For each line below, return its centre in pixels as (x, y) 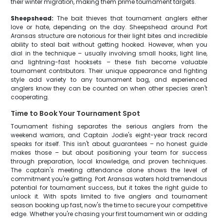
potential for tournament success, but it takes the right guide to (109, 188)
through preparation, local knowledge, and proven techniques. (109, 161)
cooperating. (30, 97)
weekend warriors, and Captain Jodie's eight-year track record (109, 135)
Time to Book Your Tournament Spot (76, 113)
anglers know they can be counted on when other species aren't (109, 88)
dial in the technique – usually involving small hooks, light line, (109, 53)
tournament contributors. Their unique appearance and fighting (109, 71)
